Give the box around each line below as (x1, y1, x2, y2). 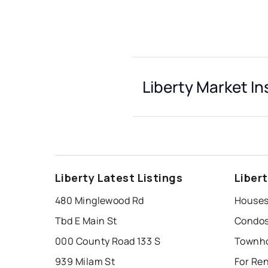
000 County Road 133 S (55, 234, 161, 248)
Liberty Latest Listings (55, 170, 183, 185)
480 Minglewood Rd (55, 194, 144, 208)
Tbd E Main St (55, 214, 117, 228)
